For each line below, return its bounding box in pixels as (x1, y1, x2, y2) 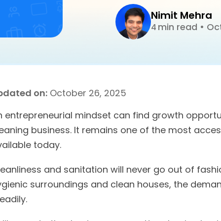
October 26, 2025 (47, 87, 126, 99)
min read (158, 21, 200, 33)
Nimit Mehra (151, 8, 212, 22)
